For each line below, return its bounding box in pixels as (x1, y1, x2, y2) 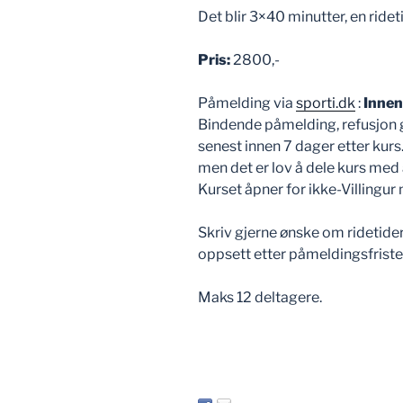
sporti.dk (296, 94, 355, 112)
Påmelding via (198, 94, 296, 112)
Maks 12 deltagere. (198, 289, 322, 306)
